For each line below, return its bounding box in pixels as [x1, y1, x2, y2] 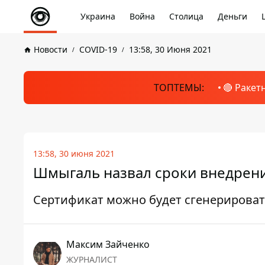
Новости [34, 44, 67, 55]
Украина [80, 11, 115, 22]
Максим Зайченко [66, 238, 150, 251]
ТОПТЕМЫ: [153, 81, 204, 94]
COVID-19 [79, 44, 117, 55]
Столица [169, 11, 203, 22]
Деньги [218, 11, 247, 22]
